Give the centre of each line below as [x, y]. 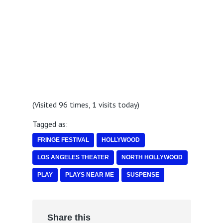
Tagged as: [50, 124]
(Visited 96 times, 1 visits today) [86, 105]
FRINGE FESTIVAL [63, 140]
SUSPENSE [143, 174]
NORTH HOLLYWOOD [152, 157]
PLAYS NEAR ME [89, 174]
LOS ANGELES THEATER [73, 157]
